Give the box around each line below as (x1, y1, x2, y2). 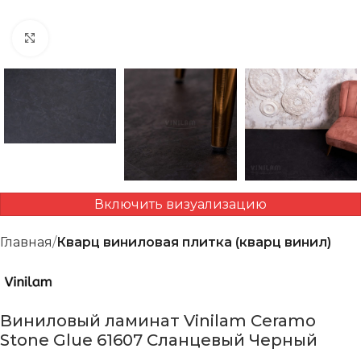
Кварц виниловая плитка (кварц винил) (56, 234, 331, 251)
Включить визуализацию (94, 197, 267, 213)
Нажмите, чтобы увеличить (48, 31, 220, 46)
